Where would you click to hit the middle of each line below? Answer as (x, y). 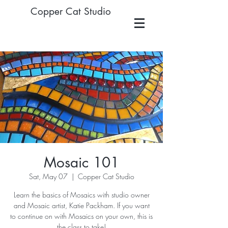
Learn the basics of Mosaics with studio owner (81, 195)
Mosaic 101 (81, 162)
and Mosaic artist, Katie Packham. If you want (81, 205)
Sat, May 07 (48, 176)
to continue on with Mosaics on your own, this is (81, 216)
